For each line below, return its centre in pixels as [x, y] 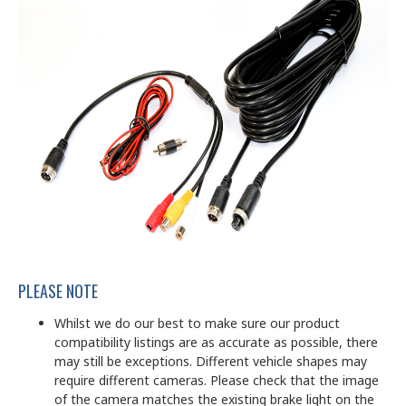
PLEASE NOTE [58, 290]
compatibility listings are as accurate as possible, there [216, 342]
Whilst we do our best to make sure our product [197, 323]
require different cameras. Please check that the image [217, 380]
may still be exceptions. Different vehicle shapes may [211, 361]
